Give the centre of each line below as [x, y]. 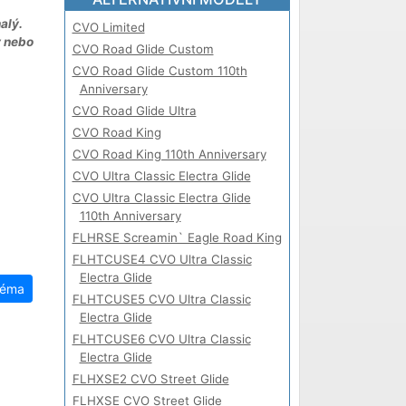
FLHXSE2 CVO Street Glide [150, 378]
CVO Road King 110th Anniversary [169, 154]
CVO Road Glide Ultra [134, 110]
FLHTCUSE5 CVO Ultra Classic [161, 299]
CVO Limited [108, 27]
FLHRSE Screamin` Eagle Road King [177, 237]
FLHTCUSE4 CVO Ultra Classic [162, 259]
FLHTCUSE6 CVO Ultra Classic [161, 338]
